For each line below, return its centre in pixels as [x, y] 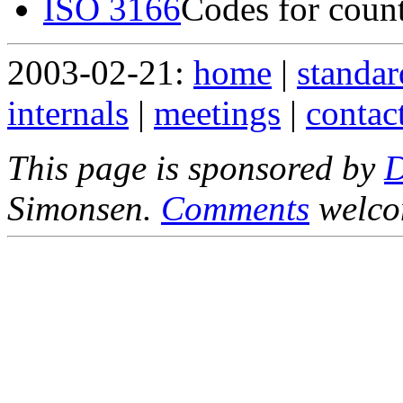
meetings [217, 112]
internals [68, 112]
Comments [235, 208]
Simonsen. [84, 208]
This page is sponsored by [196, 167]
